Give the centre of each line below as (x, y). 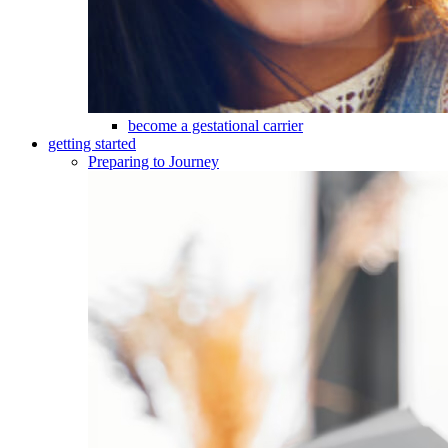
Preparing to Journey (153, 161)
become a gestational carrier (215, 125)
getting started (92, 143)
